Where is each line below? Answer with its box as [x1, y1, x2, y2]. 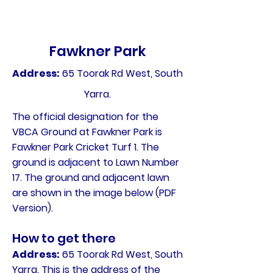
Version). [12, 201, 53, 215]
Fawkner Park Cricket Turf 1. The [12, 140, 159, 154]
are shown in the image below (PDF [12, 186, 176, 200]
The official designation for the [12, 110, 158, 124]
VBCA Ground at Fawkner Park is [12, 125, 162, 139]
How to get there [12, 230, 118, 247]
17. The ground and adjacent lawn [12, 171, 169, 185]
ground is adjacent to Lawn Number [12, 155, 179, 169]
